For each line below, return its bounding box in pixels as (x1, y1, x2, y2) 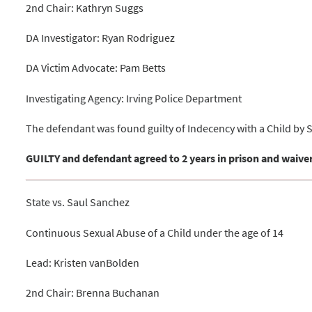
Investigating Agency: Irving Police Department (26, 91, 242, 105)
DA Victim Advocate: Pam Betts (26, 61, 166, 75)
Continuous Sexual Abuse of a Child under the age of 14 (26, 225, 284, 240)
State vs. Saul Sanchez (26, 195, 130, 210)
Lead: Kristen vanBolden (26, 255, 140, 270)
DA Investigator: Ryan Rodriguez (26, 31, 175, 45)
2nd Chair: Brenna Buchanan (26, 285, 160, 299)
